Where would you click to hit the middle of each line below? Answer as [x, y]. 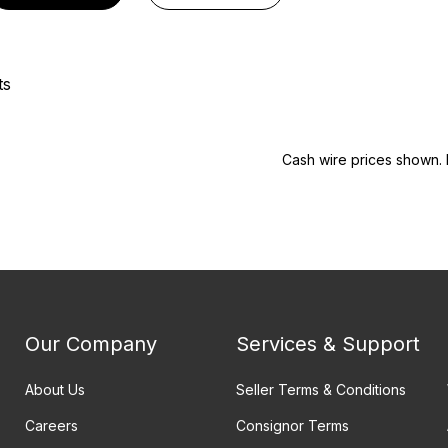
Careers [51, 426]
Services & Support [327, 344]
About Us [54, 390]
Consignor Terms [292, 426]
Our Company [90, 344]
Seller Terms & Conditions [320, 390]
